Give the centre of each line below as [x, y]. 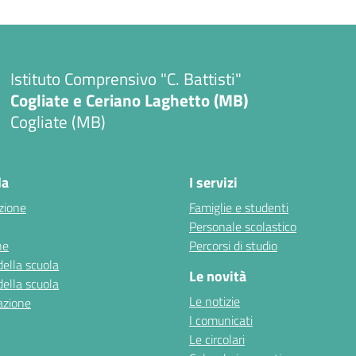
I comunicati [221, 321]
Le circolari [217, 340]
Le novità [218, 277]
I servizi [213, 183]
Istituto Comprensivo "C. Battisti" [126, 78]
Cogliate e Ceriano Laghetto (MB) [129, 100]
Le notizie [215, 302]
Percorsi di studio [233, 246]
